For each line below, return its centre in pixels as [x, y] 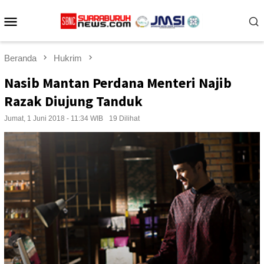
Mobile [43, 36]
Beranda [20, 58]
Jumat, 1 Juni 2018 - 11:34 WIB [54, 119]
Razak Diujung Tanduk [73, 101]
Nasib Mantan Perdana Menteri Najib [118, 83]
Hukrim [68, 58]
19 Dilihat [124, 119]
